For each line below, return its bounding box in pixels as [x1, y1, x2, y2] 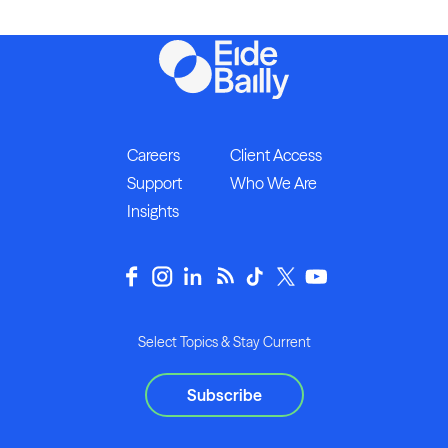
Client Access [229, 144, 322, 165]
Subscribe [186, 384, 262, 405]
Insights [126, 200, 179, 221]
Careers [126, 144, 180, 165]
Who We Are [229, 172, 317, 193]
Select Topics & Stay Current [137, 332, 311, 351]
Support [126, 172, 182, 193]
